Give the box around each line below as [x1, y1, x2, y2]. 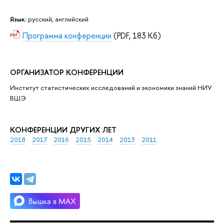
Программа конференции [22, 29, 111, 41]
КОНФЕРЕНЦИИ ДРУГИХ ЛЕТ [10, 124, 116, 135]
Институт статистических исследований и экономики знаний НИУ [10, 83, 212, 92]
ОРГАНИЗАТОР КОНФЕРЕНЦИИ [10, 67, 123, 78]
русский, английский [28, 14, 88, 23]
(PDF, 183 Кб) [111, 29, 161, 41]
